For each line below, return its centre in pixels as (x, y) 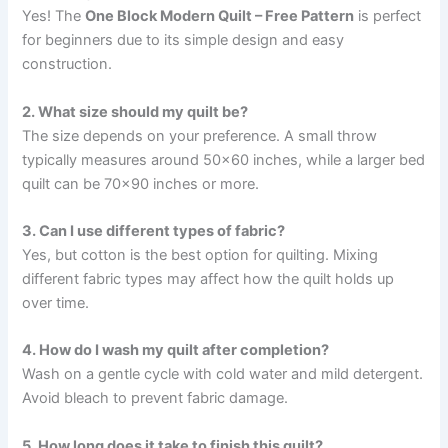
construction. (67, 64)
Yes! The (54, 16)
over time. (56, 303)
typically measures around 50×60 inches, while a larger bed (224, 159)
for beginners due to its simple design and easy (183, 40)
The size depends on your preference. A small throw (200, 135)
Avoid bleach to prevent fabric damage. (155, 398)
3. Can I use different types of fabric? (154, 231)
